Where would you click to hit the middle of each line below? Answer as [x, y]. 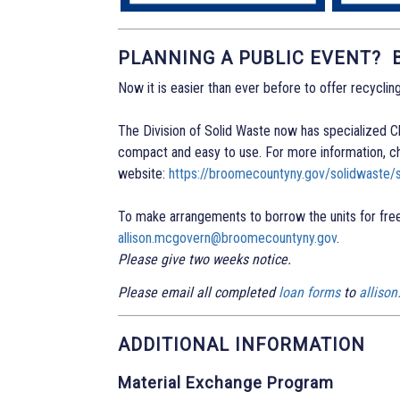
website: [143, 174]
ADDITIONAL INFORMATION [242, 344]
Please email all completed [198, 293]
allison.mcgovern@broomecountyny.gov [227, 238]
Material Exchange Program [226, 382]
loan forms [309, 293]
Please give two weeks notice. [204, 260]
